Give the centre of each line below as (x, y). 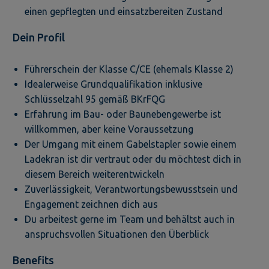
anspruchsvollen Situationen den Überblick (117, 234)
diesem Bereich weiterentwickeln (95, 174)
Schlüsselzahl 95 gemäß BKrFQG (95, 99)
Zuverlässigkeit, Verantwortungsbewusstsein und (131, 189)
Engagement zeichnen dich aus (91, 204)
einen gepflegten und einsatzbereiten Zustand (124, 11)
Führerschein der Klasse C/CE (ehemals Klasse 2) (129, 69)
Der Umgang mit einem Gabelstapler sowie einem (131, 144)
